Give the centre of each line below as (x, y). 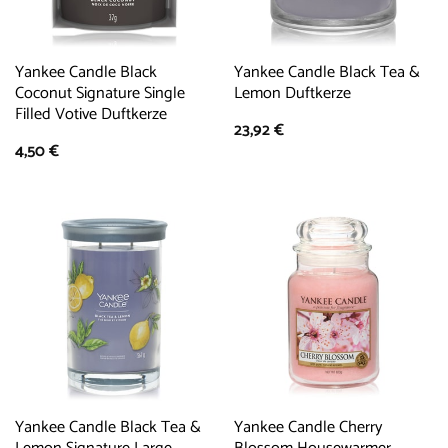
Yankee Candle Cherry (307, 427)
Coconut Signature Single (99, 93)
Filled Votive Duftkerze (90, 114)
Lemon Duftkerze (292, 93)
